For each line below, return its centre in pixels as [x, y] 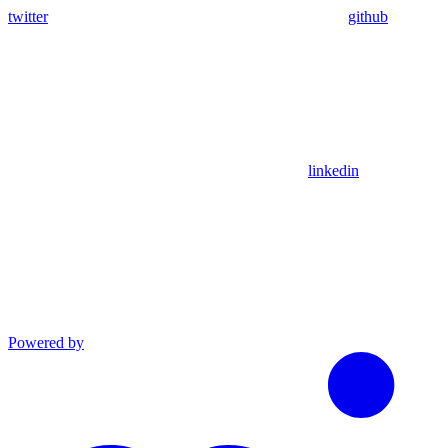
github [368, 17]
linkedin [333, 171]
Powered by [46, 343]
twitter [28, 17]
